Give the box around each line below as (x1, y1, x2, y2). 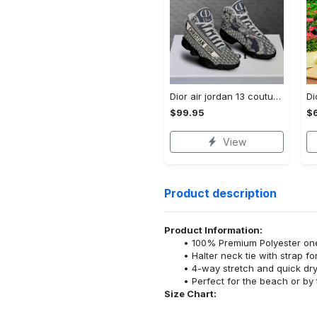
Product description (164, 186, 277, 201)
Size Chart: (164, 287, 217, 299)
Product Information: (164, 224, 263, 236)
